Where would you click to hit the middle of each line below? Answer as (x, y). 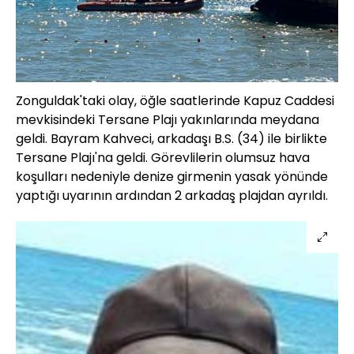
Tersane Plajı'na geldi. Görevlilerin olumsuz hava (163, 157)
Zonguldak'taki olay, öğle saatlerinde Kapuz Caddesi (175, 100)
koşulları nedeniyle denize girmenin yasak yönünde (172, 176)
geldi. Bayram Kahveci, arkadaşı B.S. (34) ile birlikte (171, 138)
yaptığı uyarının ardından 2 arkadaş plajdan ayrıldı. (172, 195)
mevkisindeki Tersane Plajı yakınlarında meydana (168, 119)
